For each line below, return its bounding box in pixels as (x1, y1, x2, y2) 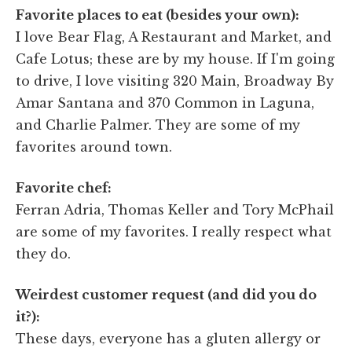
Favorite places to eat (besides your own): (16, 6, 299, 23)
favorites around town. (16, 138, 172, 155)
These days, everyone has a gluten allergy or (16, 330, 321, 346)
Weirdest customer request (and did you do (16, 286, 317, 302)
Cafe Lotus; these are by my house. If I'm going (16, 50, 335, 67)
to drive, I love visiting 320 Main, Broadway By (16, 72, 334, 89)
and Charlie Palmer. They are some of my (16, 116, 300, 133)
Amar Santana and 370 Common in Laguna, (16, 94, 314, 111)
